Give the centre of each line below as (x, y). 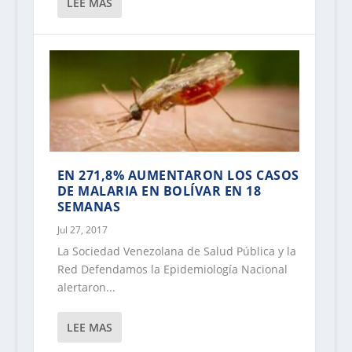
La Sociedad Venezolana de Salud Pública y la (176, 251)
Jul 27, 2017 (82, 230)
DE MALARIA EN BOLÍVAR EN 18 (159, 191)
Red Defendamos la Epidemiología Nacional (172, 269)
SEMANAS (89, 207)
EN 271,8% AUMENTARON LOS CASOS (178, 176)
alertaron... (86, 288)
